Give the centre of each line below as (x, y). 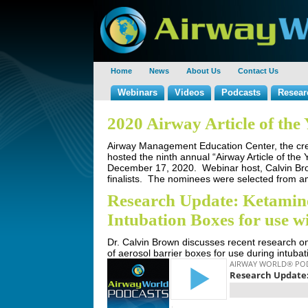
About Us (203, 71)
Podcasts (241, 92)
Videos (189, 92)
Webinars (137, 92)
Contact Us (258, 71)
